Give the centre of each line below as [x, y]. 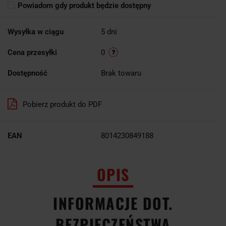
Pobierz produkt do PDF [62, 104]
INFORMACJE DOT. [113, 203]
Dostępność [27, 73]
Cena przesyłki [32, 52]
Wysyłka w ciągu [36, 32]
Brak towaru [122, 73]
